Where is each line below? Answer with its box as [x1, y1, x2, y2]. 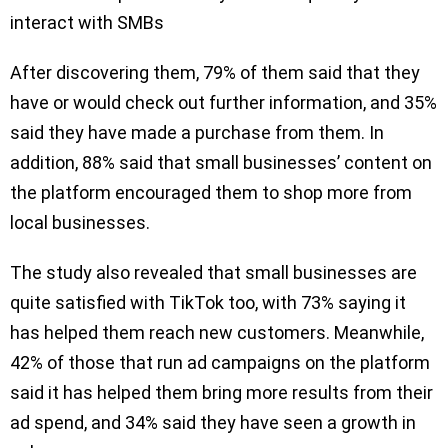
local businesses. [10, 212, 150, 234]
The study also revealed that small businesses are [10, 262, 417, 284]
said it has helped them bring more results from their [10, 382, 433, 404]
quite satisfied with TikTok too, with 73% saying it [10, 292, 406, 314]
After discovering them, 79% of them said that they [10, 62, 420, 84]
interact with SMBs [10, 12, 164, 34]
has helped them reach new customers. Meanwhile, [10, 322, 424, 344]
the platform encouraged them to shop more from [10, 182, 412, 204]
